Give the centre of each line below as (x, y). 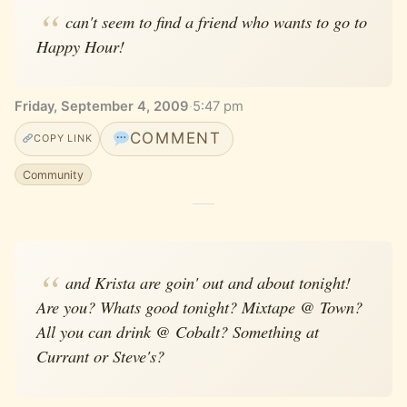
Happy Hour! (80, 45)
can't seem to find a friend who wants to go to (216, 21)
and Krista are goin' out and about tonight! (208, 282)
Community (54, 174)
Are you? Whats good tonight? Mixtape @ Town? (199, 306)
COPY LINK (63, 139)
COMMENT (175, 139)
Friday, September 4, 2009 (102, 106)
